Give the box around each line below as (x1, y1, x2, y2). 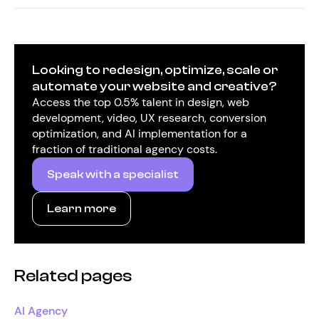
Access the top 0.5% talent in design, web (32, 95, 249, 110)
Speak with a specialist (47, 168, 179, 181)
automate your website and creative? (32, 79, 277, 94)
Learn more (47, 202, 116, 215)
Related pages (14, 266, 132, 286)
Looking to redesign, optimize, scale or (32, 63, 278, 78)
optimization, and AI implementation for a (32, 126, 247, 141)
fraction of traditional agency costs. (32, 142, 217, 157)
